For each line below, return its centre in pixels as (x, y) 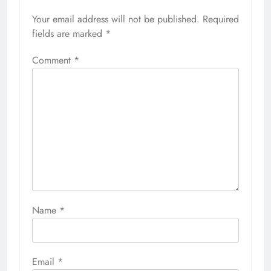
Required (221, 19)
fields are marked (69, 33)
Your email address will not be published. (116, 19)
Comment (53, 60)
